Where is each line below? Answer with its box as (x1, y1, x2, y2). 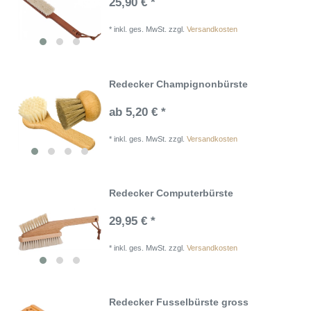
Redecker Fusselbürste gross (109, 296, 249, 308)
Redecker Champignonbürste (109, 78, 249, 90)
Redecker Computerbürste (109, 187, 234, 199)
